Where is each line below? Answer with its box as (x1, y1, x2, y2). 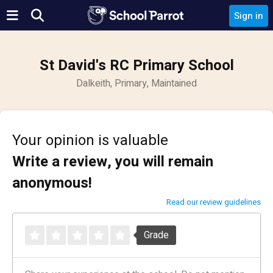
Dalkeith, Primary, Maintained (76, 76, 197, 91)
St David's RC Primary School (39, 55, 234, 76)
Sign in (234, 9, 263, 23)
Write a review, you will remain (12, 151, 213, 172)
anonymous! (12, 172, 92, 194)
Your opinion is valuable (12, 130, 168, 151)
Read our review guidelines (166, 196, 261, 208)
